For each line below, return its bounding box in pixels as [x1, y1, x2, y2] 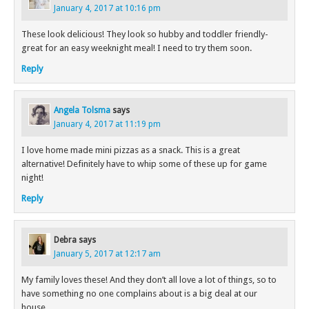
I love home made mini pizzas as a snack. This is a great [21, 145, 240, 156]
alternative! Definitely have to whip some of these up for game [21, 159, 267, 170]
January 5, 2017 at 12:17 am [54, 249, 161, 259]
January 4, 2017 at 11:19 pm [54, 119, 161, 130]
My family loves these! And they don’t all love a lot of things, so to [21, 275, 277, 286]
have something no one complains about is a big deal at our [21, 288, 257, 299]
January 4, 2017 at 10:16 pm [54, 3, 161, 14]
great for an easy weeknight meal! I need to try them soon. [21, 43, 252, 54]
